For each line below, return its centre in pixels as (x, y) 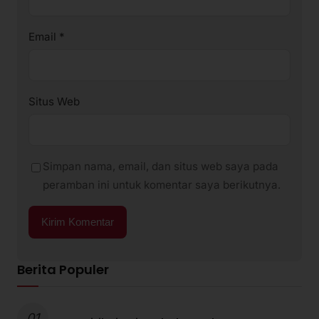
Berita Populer (63, 270)
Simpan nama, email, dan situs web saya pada (161, 167)
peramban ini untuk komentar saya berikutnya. (162, 185)
